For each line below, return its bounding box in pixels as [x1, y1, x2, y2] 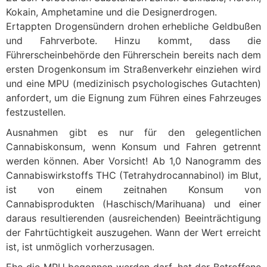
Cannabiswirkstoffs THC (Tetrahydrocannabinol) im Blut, [6, 169, 261, 181]
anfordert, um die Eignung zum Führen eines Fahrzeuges [6, 92, 261, 104]
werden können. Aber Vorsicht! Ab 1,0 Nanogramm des [6, 155, 261, 167]
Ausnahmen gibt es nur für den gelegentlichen [6, 126, 261, 138]
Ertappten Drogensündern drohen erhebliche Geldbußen [6, 20, 261, 32]
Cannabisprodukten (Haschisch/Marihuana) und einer [6, 198, 261, 210]
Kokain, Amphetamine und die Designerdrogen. [6, 6, 217, 18]
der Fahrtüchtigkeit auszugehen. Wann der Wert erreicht [6, 226, 261, 238]
